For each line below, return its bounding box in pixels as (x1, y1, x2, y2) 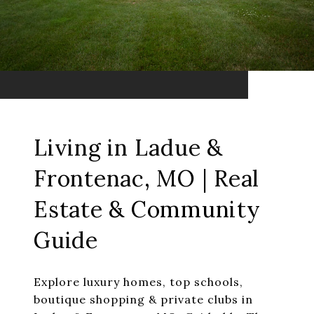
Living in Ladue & (34, 133, 223, 163)
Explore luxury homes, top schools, (34, 275, 243, 289)
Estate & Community (34, 195, 261, 224)
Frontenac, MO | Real (34, 164, 259, 193)
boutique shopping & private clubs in (34, 292, 253, 307)
